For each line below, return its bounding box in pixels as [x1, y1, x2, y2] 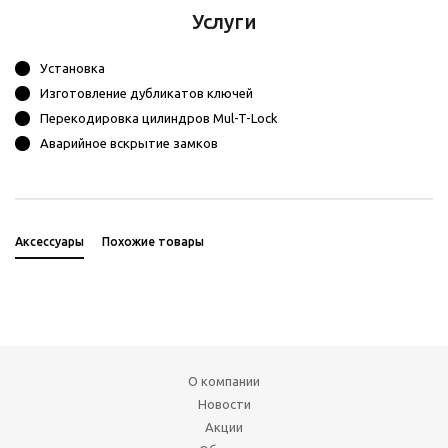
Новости [197, 396, 251, 411]
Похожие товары [102, 235, 204, 249]
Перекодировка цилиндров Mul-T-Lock [40, 111, 278, 126]
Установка [40, 61, 105, 76]
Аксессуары [15, 235, 84, 249]
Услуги [191, 10, 257, 34]
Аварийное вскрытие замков [40, 136, 218, 151]
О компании [188, 373, 260, 388]
